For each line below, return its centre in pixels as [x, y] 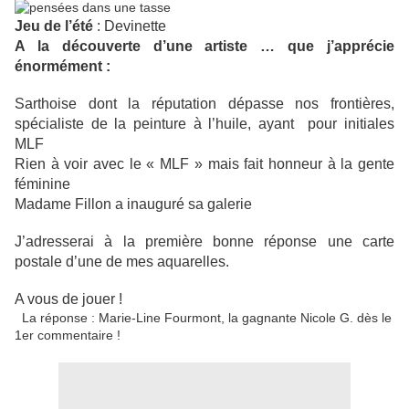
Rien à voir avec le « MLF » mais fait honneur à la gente [204, 164]
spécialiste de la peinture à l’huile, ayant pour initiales [204, 124]
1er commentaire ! [68, 336]
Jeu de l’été [54, 26]
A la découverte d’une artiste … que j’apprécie [204, 47]
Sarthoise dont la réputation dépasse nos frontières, [204, 104]
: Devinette [130, 26]
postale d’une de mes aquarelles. [122, 262]
